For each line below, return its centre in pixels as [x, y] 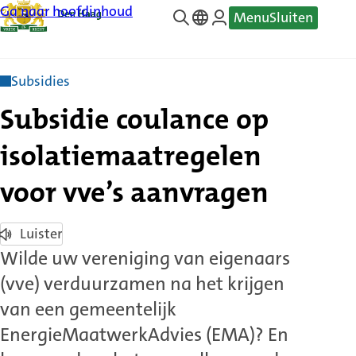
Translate [219, 45]
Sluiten [291, 17]
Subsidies [41, 81]
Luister [41, 234]
